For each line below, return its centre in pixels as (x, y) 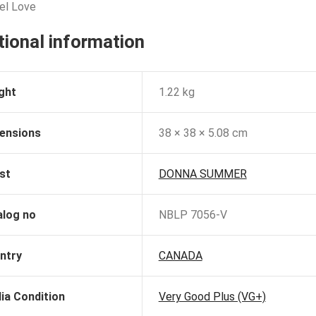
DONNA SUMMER (202, 174)
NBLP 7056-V (193, 215)
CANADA (180, 256)
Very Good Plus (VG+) (212, 297)
